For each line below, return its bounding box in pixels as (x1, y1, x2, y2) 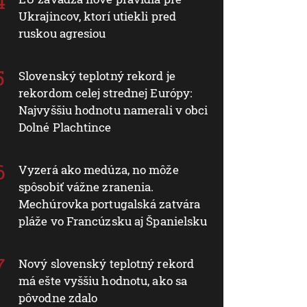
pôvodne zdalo (19, 289, 98, 306)
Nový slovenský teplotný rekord (19, 255, 195, 271)
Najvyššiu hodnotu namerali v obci (19, 101, 208, 118)
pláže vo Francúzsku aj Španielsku (19, 212, 208, 229)
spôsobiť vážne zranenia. (19, 178, 154, 195)
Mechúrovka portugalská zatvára (19, 195, 201, 212)
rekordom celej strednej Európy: (19, 84, 193, 101)
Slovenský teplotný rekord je (19, 67, 175, 84)
